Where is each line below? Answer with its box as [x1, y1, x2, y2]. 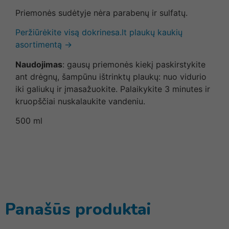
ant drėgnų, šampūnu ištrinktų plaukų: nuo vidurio [15, 71, 207, 82]
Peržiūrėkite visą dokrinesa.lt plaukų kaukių [15, 27, 182, 38]
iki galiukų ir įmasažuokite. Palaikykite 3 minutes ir [15, 83, 210, 94]
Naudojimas [15, 59, 62, 70]
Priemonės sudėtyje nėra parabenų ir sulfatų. [15, 7, 188, 18]
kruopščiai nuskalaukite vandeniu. [15, 96, 145, 106]
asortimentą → [15, 39, 72, 50]
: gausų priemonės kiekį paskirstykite [62, 59, 205, 70]
